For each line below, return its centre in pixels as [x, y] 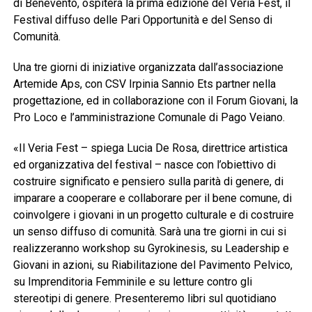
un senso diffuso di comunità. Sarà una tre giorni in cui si [149, 231]
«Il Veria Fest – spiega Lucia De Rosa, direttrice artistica [150, 148]
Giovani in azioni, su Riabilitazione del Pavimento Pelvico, [153, 265]
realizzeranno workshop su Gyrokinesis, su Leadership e [151, 248]
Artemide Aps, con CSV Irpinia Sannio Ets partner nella [144, 84]
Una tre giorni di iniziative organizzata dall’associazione [148, 67]
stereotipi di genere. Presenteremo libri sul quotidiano [145, 298]
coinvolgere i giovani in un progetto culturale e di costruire [153, 214]
